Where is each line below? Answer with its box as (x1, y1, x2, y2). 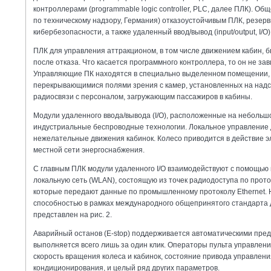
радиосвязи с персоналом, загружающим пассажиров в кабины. (33, 92, 252, 101)
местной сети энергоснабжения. (33, 145, 145, 154)
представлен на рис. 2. (33, 210, 112, 219)
